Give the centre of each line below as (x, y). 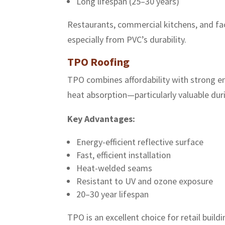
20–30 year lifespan (113, 194)
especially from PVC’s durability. (127, 40)
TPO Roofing (99, 62)
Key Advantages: (101, 119)
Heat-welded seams (115, 168)
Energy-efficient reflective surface (140, 142)
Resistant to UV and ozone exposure (145, 181)
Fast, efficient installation (124, 155)
